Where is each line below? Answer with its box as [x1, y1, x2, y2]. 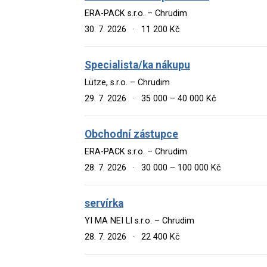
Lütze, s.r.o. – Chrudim [85, 77, 170, 88]
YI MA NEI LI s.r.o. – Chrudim [85, 215, 194, 226]
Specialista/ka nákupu [85, 58, 190, 71]
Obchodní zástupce [85, 128, 178, 140]
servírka [85, 197, 123, 209]
